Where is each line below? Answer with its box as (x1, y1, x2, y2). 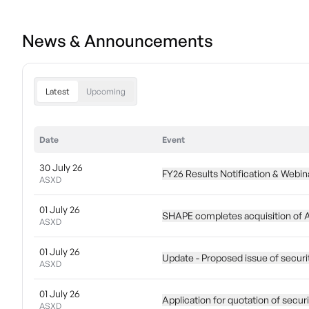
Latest (46, 86, 70, 97)
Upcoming (86, 86, 126, 97)
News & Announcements (22, 30, 213, 51)
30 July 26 (39, 161, 83, 173)
